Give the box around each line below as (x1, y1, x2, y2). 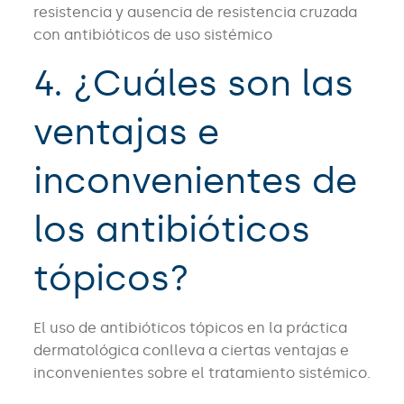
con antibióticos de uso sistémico (32, 26, 272, 44)
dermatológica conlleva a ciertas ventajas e (32, 342, 349, 360)
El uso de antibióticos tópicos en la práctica (32, 319, 347, 337)
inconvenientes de (32, 159, 357, 204)
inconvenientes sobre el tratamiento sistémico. (32, 364, 371, 382)
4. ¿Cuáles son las (32, 61, 353, 106)
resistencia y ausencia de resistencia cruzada (32, 4, 357, 22)
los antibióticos (32, 207, 310, 252)
